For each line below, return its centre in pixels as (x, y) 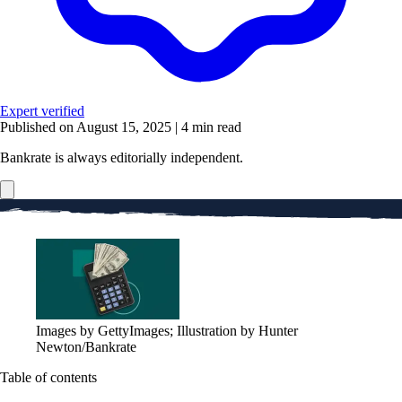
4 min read (210, 127)
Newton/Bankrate (86, 346)
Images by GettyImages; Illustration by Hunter (167, 330)
